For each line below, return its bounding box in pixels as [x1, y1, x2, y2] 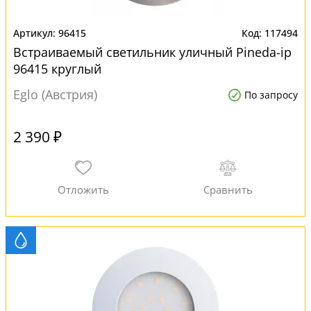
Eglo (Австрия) [13, 86, 97, 103]
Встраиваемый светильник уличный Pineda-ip [13, 44, 292, 60]
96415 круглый [13, 60, 101, 77]
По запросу [244, 88, 298, 101]
